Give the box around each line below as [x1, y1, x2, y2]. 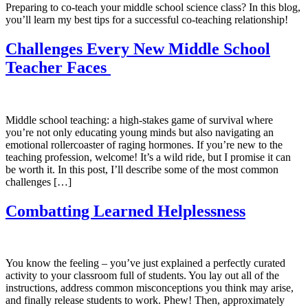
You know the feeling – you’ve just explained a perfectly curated [5, 257, 285, 269]
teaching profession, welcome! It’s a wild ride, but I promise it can [5, 151, 291, 163]
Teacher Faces [5, 58, 111, 76]
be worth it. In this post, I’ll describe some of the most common [5, 163, 278, 175]
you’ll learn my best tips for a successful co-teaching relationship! [5, 13, 288, 25]
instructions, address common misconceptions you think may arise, [5, 282, 294, 294]
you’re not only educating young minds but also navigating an [5, 126, 274, 138]
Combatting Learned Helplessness [5, 201, 245, 220]
